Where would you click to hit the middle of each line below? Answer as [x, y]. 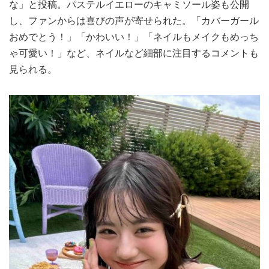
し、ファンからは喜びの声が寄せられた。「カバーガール [134, 20]
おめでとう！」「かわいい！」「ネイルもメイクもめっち [134, 36]
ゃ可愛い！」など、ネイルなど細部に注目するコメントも [134, 53]
